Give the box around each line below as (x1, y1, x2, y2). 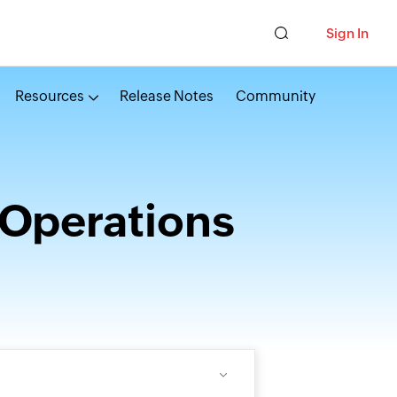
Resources (14, 88, 84, 105)
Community (235, 88, 315, 105)
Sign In (326, 25, 369, 41)
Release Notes (119, 88, 214, 105)
